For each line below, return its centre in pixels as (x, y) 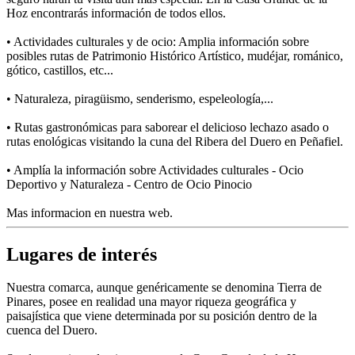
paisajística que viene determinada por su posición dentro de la (162, 316)
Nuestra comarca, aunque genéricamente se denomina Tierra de (164, 288)
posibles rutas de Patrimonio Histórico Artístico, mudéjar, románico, (175, 55)
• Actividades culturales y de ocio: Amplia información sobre (158, 41)
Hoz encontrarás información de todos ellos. (116, 13)
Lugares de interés (82, 254)
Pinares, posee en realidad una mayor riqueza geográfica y (151, 302)
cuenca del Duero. (52, 330)
